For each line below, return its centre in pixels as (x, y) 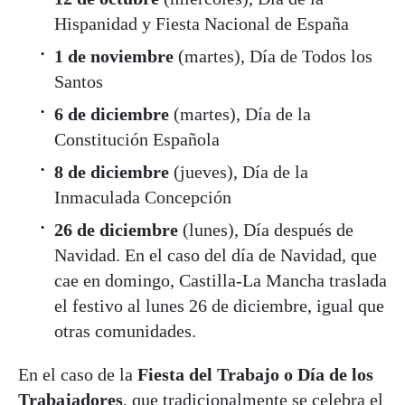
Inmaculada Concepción (143, 198)
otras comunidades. (125, 331)
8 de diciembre (112, 172)
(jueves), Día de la (239, 172)
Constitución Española (137, 140)
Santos (79, 82)
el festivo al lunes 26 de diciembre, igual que (219, 306)
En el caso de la (78, 375)
